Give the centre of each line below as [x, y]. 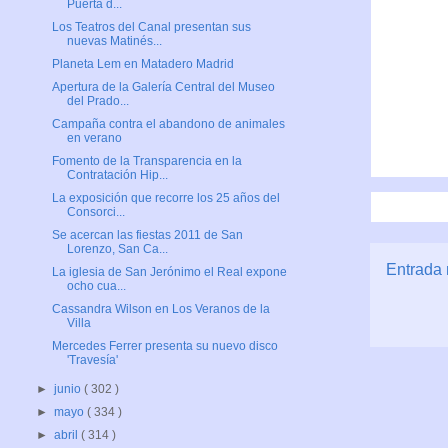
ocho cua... [96, 286]
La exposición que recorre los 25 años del [165, 198]
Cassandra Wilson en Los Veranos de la [160, 309]
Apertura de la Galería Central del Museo [163, 87]
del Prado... [97, 101]
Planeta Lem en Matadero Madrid [142, 64]
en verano [94, 138]
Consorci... [95, 212]
